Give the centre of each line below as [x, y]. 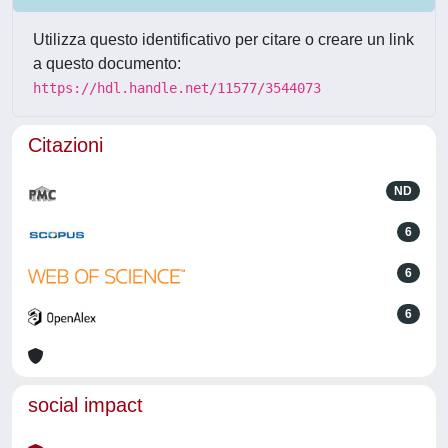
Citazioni [65, 144]
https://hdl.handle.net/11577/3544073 [177, 87]
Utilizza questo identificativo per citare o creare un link [223, 39]
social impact [85, 404]
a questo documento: [107, 63]
